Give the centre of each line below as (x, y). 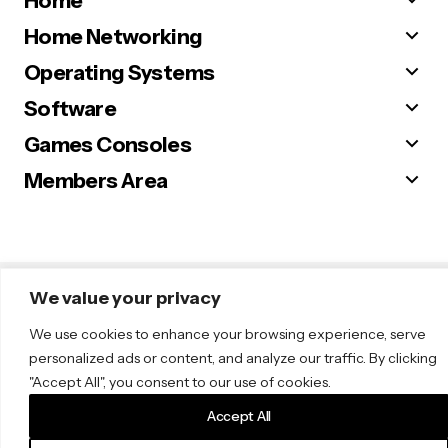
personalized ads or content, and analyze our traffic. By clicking (233, 357)
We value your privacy (125, 297)
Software (70, 108)
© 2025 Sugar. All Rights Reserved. (118, 286)
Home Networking (113, 36)
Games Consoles (108, 144)
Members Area (96, 180)
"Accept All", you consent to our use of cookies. (180, 381)
